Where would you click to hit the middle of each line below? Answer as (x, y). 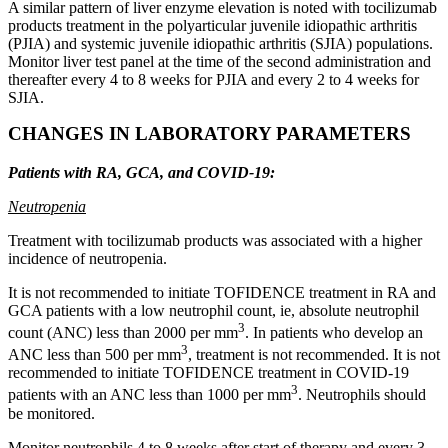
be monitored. (51, 413)
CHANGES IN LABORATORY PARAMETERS (209, 134)
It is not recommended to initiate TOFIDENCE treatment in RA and (222, 292)
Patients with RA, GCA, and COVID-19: (141, 172)
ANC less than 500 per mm (94, 355)
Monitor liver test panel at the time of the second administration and (219, 62)
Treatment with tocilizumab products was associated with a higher (215, 240)
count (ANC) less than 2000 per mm (123, 333)
